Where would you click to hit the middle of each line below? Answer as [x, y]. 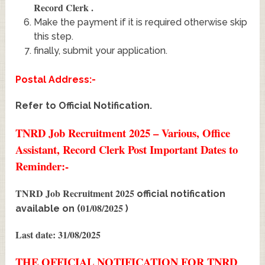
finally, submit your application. [100, 50]
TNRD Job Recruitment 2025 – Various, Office [123, 132]
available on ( [48, 208]
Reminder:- [42, 166]
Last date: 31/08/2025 [58, 234]
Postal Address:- [56, 79]
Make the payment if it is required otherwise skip [140, 22]
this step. [53, 36]
